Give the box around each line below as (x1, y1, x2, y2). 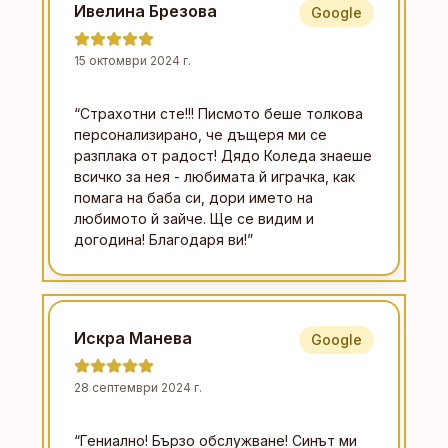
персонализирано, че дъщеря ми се (74, 125, 327, 143)
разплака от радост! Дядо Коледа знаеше (74, 146, 372, 164)
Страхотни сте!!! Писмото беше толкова (80, 104, 363, 122)
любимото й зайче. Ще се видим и (74, 209, 314, 227)
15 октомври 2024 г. (74, 52, 191, 68)
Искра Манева (74, 327, 192, 348)
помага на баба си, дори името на (74, 188, 313, 206)
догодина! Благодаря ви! (74, 230, 247, 248)
